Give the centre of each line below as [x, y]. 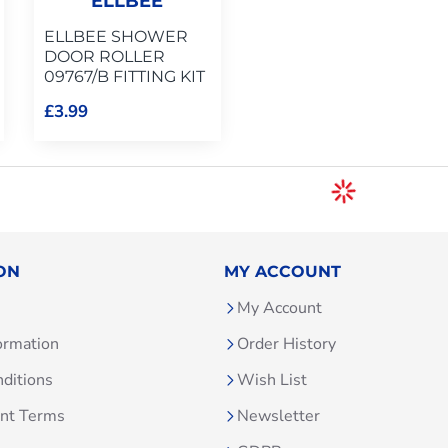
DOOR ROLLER [104, 57]
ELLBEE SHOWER [115, 37]
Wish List [272, 380]
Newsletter [278, 416]
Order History [286, 344]
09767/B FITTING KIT [124, 77]
